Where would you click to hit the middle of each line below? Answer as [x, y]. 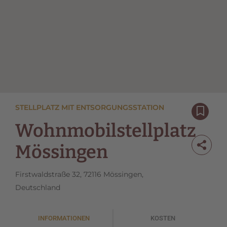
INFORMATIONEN [64, 218]
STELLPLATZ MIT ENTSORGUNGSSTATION [90, 108]
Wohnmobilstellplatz [106, 131]
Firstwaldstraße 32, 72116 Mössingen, [79, 175]
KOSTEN [163, 218]
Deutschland [38, 188]
